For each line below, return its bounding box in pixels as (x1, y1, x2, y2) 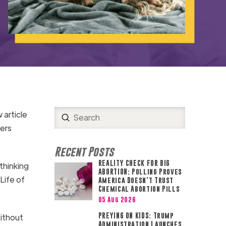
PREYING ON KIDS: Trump (98, 211, 174, 220)
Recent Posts (54, 144, 114, 158)
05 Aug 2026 (98, 195, 136, 204)
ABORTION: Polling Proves (98, 167, 183, 176)
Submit (65, 111, 92, 123)
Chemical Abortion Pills (98, 184, 180, 193)
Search (53, 118, 80, 129)
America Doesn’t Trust (98, 176, 174, 184)
